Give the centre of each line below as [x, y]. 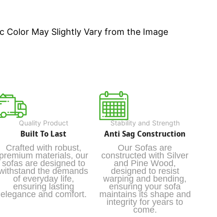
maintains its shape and [145, 194]
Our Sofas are [145, 148]
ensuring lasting [43, 187]
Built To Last [44, 134]
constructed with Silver [145, 156]
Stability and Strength [145, 123]
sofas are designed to [43, 163]
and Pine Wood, [145, 163]
